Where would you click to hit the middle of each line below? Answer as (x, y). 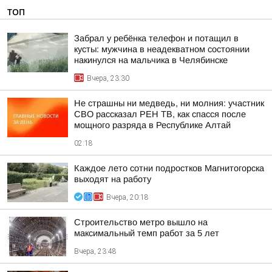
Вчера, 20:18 (127, 197)
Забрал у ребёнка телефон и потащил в (156, 38)
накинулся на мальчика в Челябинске (151, 60)
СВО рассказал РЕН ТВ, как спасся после (160, 114)
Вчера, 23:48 (95, 251)
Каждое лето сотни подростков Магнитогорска (169, 168)
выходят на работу (113, 179)
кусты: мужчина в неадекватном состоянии (162, 49)
